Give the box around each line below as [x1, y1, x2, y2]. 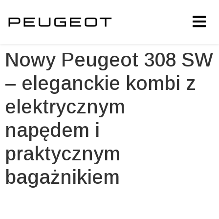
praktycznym [5, 143, 120, 164]
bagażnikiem [5, 166, 120, 188]
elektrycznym [5, 96, 125, 117]
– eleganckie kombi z [5, 72, 196, 94]
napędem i [5, 119, 100, 141]
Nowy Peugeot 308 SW [5, 49, 213, 70]
